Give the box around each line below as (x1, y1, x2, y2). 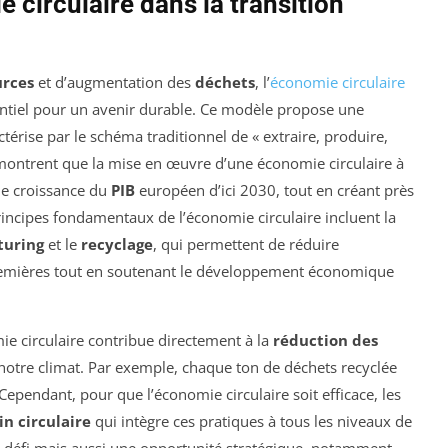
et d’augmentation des (34, 72, 195, 93)
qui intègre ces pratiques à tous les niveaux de (91, 411, 412, 432)
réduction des (273, 330, 378, 351)
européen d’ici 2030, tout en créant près (135, 180, 414, 201)
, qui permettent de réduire (153, 234, 339, 255)
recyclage (81, 234, 153, 255)
